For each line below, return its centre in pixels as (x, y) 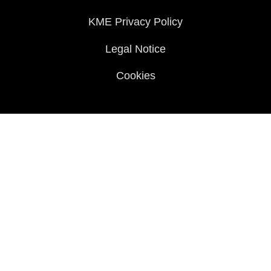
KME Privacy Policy (135, 21)
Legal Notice (135, 49)
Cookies (135, 75)
